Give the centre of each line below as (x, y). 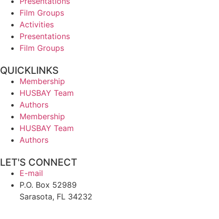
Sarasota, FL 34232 (56, 196)
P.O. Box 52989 (48, 185)
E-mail (31, 173)
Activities (37, 24)
